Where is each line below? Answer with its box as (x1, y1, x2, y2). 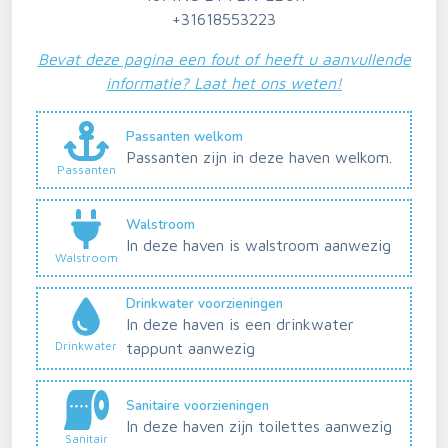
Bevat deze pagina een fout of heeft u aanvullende (37, 49, 411, 68)
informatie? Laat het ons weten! (106, 73, 342, 92)
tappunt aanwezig (126, 338, 255, 357)
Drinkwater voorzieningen (126, 294, 283, 313)
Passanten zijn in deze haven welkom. (126, 148, 392, 167)
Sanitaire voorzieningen (126, 397, 269, 416)
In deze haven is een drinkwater (126, 314, 354, 333)
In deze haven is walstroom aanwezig (126, 236, 391, 255)
